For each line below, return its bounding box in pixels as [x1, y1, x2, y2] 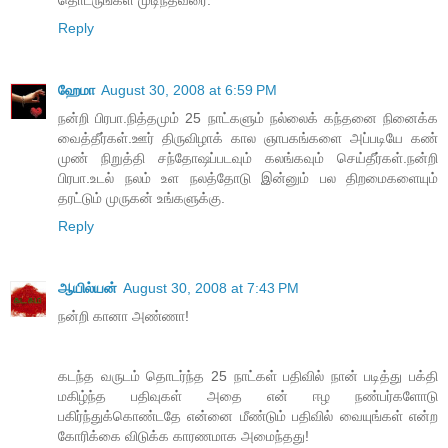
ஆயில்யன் [58, 280, 117, 297]
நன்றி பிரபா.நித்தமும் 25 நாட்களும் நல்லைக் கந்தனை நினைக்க [58, 110, 438, 127]
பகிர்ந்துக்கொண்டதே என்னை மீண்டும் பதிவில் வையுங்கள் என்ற [58, 408, 438, 425]
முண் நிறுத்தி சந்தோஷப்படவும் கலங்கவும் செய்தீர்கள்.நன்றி [58, 150, 438, 167]
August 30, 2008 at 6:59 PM [101, 82, 277, 99]
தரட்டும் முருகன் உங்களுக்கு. [58, 190, 225, 207]
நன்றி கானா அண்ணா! [58, 308, 189, 325]
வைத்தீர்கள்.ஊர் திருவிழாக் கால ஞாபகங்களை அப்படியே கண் [58, 130, 438, 147]
